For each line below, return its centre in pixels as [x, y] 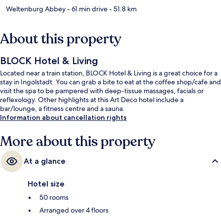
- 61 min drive [87, 9]
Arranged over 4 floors [74, 210]
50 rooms [54, 197]
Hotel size [46, 184]
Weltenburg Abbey [36, 9]
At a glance [45, 161]
